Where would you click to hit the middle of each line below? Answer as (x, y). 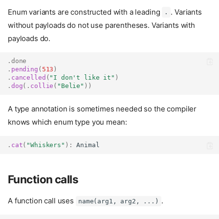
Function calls (43, 179)
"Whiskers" (46, 145)
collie (42, 86)
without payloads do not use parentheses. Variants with (101, 25)
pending (24, 69)
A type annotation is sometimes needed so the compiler (102, 109)
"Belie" (71, 86)
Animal (88, 145)
